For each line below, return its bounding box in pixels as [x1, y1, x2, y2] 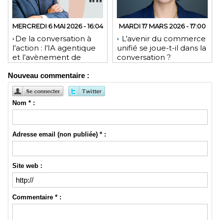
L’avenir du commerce [120, 33, 206, 43]
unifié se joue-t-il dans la [117, 43, 206, 53]
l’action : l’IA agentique [12, 43, 96, 53]
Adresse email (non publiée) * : [12, 131, 106, 138]
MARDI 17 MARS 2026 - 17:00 [119, 22, 206, 30]
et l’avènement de [12, 52, 81, 62]
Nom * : [12, 99, 35, 107]
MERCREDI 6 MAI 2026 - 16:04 [12, 22, 103, 30]
